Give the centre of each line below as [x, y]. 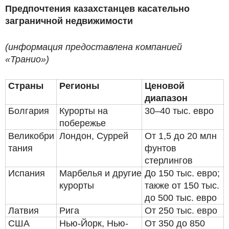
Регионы [79, 86]
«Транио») [27, 59]
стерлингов [169, 160]
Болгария [29, 111]
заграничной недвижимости [69, 21]
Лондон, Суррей [94, 136]
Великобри [31, 136]
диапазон [166, 98]
